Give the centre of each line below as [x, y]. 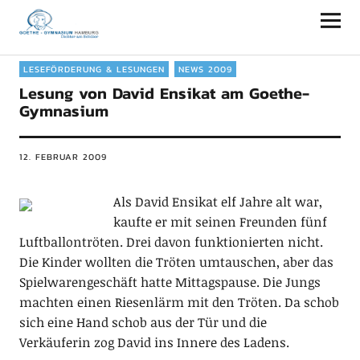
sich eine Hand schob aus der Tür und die [143, 322]
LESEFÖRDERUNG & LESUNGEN [94, 69]
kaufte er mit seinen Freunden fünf [220, 222]
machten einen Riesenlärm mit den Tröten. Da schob [179, 302]
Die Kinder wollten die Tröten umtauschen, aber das [176, 262]
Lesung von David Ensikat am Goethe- [164, 93]
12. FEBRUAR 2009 [63, 157]
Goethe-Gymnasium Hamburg [166, 20]
